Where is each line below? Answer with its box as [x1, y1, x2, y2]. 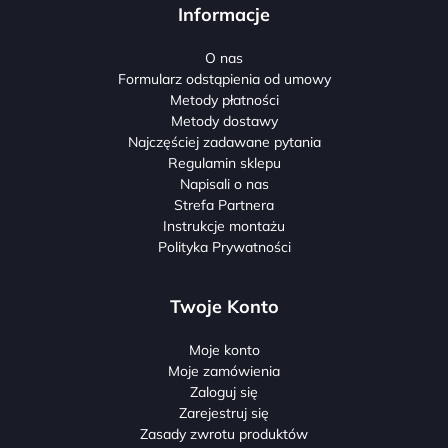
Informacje [178, 2, 270, 26]
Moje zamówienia [168, 361, 280, 380]
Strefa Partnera [174, 195, 274, 214]
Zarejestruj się [179, 403, 269, 422]
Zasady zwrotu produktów [140, 424, 308, 443]
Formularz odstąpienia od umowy [117, 69, 331, 88]
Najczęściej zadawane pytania [127, 132, 321, 151]
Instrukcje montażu [163, 216, 285, 235]
